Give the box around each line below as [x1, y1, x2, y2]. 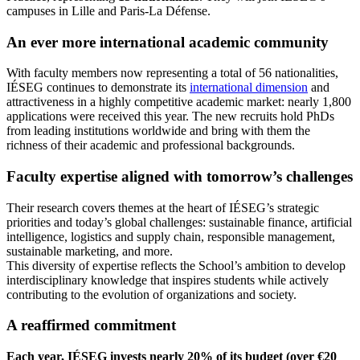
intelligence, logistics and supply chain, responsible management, [6, 229, 335, 243]
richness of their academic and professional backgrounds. [6, 138, 295, 153]
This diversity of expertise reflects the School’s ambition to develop [6, 258, 346, 272]
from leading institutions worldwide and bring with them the [6, 124, 310, 138]
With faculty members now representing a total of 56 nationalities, [6, 66, 338, 80]
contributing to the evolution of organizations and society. [6, 287, 297, 301]
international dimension [190, 80, 308, 95]
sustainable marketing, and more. [6, 243, 173, 258]
